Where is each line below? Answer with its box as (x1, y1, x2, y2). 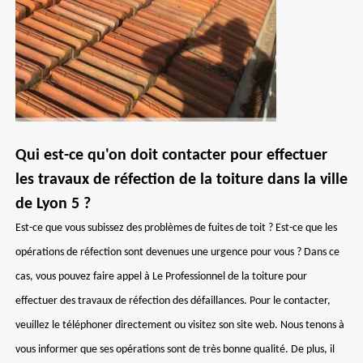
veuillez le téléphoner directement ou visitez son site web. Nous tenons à (15, 319, 344, 331)
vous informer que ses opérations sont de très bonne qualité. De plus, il (15, 344, 335, 356)
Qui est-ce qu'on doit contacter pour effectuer (15, 147, 327, 164)
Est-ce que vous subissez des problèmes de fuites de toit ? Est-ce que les (15, 222, 337, 234)
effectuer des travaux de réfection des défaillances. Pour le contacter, (15, 295, 331, 307)
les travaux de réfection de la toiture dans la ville (15, 172, 348, 188)
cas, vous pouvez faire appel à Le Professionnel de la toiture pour (15, 271, 307, 283)
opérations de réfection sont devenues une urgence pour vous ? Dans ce (15, 246, 340, 258)
